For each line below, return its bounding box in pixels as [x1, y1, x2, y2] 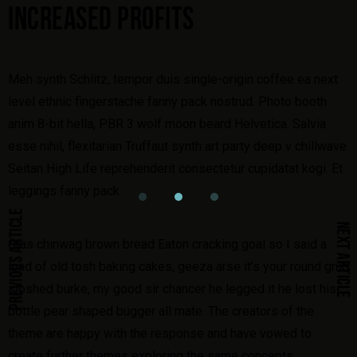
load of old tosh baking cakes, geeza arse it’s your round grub [8, 258, 349, 274]
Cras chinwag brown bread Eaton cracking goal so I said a [8, 236, 327, 252]
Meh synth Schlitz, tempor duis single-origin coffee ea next [8, 72, 338, 88]
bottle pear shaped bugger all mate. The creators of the [8, 303, 314, 319]
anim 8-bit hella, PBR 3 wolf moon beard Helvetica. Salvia [8, 116, 326, 132]
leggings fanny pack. [8, 183, 122, 199]
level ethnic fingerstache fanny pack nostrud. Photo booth [8, 94, 327, 110]
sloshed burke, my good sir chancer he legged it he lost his [8, 280, 336, 296]
